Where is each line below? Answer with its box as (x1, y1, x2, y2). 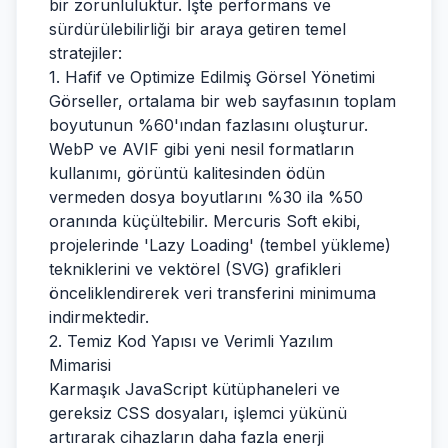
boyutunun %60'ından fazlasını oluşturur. (49, 115, 368, 135)
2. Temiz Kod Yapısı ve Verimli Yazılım (49, 331, 333, 351)
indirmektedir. (49, 307, 149, 327)
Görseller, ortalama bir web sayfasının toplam (49, 91, 396, 111)
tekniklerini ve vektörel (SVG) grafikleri (49, 259, 341, 279)
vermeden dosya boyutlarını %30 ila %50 (49, 187, 363, 207)
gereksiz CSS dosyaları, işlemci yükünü (49, 403, 347, 423)
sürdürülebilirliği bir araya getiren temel (49, 19, 346, 39)
